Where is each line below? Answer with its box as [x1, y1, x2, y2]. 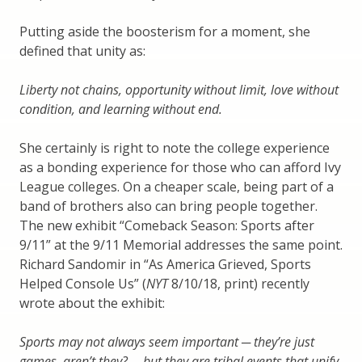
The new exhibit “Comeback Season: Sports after [19, 217, 314, 235]
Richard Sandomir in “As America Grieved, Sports [19, 255, 311, 274]
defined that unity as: [19, 42, 145, 61]
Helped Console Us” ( [19, 275, 146, 293]
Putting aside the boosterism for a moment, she [19, 23, 310, 41]
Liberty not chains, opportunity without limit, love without [19, 81, 339, 99]
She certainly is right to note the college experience [19, 139, 330, 158]
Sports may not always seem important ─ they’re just [19, 333, 314, 351]
